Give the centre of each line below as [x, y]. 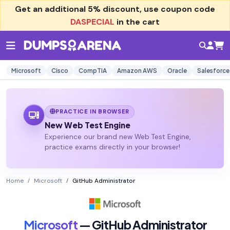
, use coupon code [177, 9]
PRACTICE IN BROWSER [93, 112]
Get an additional [51, 9]
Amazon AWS [137, 71]
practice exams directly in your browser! [112, 147]
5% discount [114, 9]
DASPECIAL [92, 22]
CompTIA [93, 71]
